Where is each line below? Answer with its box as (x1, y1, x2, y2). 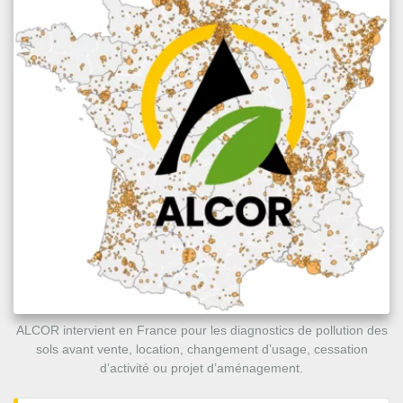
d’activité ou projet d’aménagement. (100, 360, 303, 375)
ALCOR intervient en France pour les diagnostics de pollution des (15, 322, 388, 337)
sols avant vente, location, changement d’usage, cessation (35, 341, 368, 356)
